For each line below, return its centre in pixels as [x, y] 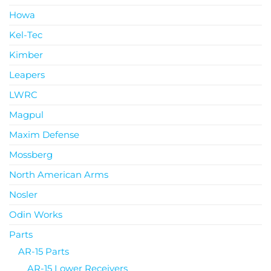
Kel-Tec [26, 34]
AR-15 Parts [44, 251]
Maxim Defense [44, 134]
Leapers [27, 74]
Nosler [23, 194]
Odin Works [36, 214]
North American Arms [59, 174]
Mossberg [31, 154]
